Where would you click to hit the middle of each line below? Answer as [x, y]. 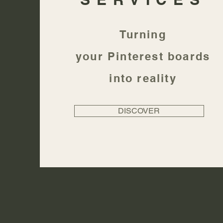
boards [187, 56]
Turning [143, 34]
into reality [143, 78]
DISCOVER [139, 111]
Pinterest [135, 56]
